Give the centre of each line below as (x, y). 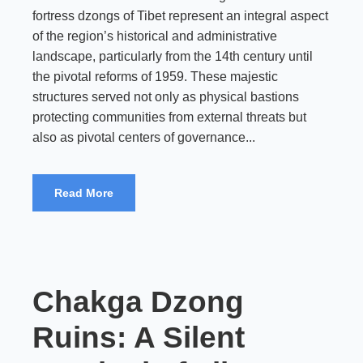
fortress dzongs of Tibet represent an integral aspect (180, 16)
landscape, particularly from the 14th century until (173, 56)
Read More (84, 193)
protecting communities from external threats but (169, 117)
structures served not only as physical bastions (166, 97)
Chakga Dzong (138, 302)
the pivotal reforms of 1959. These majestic (155, 77)
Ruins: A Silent (139, 337)
